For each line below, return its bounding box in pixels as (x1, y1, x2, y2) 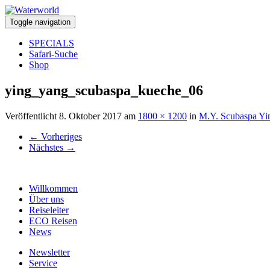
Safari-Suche (29, 49, 78, 59)
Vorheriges (39, 131, 82, 142)
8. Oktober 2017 (59, 110, 122, 121)
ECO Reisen (29, 215, 77, 226)
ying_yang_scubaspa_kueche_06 (5, 82, 203, 98)
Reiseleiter (29, 204, 69, 215)
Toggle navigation (10, 17, 71, 27)
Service (29, 257, 57, 268)
